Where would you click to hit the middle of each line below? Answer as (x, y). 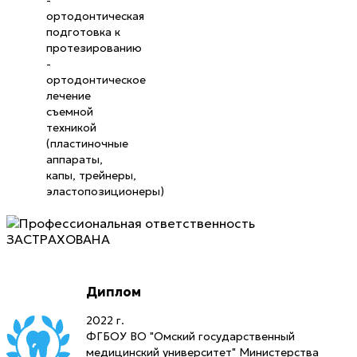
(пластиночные (87, 144)
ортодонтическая (95, 16)
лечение (69, 96)
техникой (71, 128)
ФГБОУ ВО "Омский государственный (190, 337)
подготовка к (83, 32)
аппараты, (75, 160)
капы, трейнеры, (91, 176)
